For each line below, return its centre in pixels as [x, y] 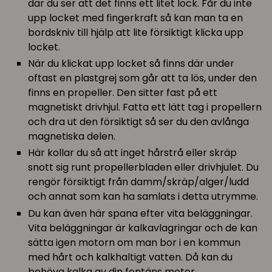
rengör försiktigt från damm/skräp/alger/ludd [139, 182]
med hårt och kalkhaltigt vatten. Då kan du [131, 257]
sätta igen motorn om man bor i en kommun [134, 242]
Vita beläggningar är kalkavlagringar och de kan [143, 228]
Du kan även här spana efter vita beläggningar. [141, 213]
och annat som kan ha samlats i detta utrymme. [143, 197]
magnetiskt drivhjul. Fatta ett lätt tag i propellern [145, 107]
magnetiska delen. [72, 137]
